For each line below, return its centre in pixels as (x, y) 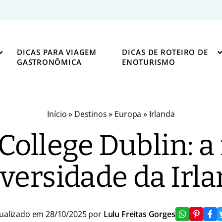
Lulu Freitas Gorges (139, 214)
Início (57, 114)
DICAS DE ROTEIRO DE (165, 52)
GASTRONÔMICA (49, 62)
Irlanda (162, 114)
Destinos (90, 114)
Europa (128, 114)
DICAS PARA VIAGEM (57, 52)
